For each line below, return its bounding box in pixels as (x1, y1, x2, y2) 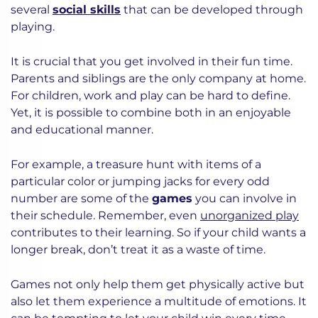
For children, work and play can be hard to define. (11, 89, 290, 102)
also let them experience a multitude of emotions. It (11, 295, 307, 308)
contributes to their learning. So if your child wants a (11, 226, 306, 239)
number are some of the (11, 192, 152, 205)
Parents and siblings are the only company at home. (11, 72, 306, 85)
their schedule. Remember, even (11, 209, 200, 222)
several (11, 3, 53, 16)
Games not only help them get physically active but (11, 278, 305, 291)
